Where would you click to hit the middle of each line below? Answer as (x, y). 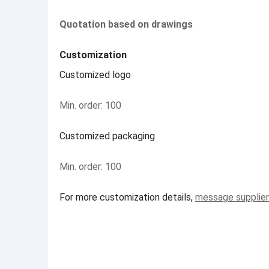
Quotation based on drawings (126, 25)
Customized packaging (107, 136)
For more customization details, (127, 198)
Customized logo (95, 75)
